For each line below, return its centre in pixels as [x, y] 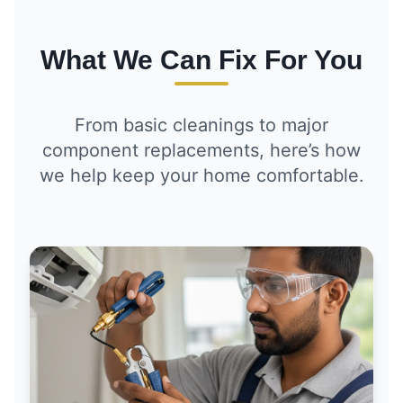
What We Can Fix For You [201, 59]
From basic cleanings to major [201, 125]
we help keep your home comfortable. [201, 175]
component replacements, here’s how [201, 150]
